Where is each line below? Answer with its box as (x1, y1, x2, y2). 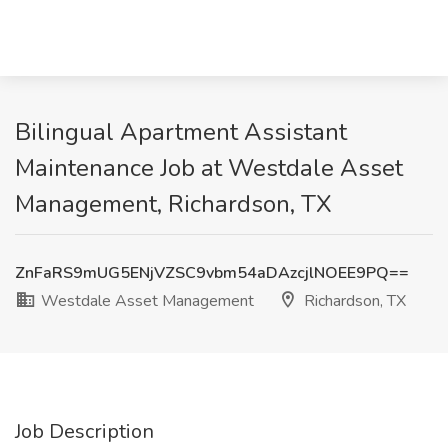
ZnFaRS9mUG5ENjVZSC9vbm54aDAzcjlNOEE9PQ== (15, 262, 409, 284)
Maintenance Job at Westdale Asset (15, 152, 403, 184)
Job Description (15, 418, 154, 445)
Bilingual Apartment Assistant (15, 116, 347, 148)
